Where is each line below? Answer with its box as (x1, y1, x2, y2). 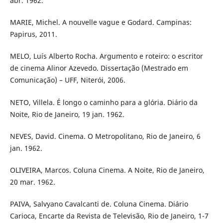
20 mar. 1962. (9, 177, 55, 187)
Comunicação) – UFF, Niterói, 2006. (9, 75, 125, 85)
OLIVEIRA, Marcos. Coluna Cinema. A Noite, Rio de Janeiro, (9, 165, 205, 175)
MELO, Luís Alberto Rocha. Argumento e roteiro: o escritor (9, 51, 203, 61)
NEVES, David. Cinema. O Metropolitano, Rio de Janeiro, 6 (9, 131, 201, 141)
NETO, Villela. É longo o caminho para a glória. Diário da (9, 97, 198, 107)
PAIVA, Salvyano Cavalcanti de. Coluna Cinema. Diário (9, 199, 188, 209)
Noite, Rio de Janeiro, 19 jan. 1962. (9, 109, 124, 119)
